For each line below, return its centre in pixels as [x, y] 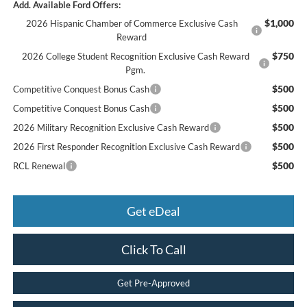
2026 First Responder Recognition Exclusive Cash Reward [126, 146]
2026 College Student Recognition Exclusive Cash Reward [135, 56]
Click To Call [153, 249]
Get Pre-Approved [153, 283]
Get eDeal [153, 211]
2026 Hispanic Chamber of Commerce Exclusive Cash [132, 23]
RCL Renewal [39, 165]
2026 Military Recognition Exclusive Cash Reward [111, 127]
